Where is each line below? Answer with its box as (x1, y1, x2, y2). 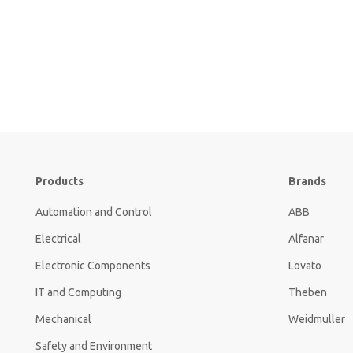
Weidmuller (288, 313, 345, 326)
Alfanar (288, 232, 324, 246)
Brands (288, 175, 326, 188)
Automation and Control (35, 206, 152, 219)
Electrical (35, 232, 81, 246)
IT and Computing (35, 286, 121, 299)
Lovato (288, 259, 321, 273)
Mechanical (35, 313, 91, 326)
